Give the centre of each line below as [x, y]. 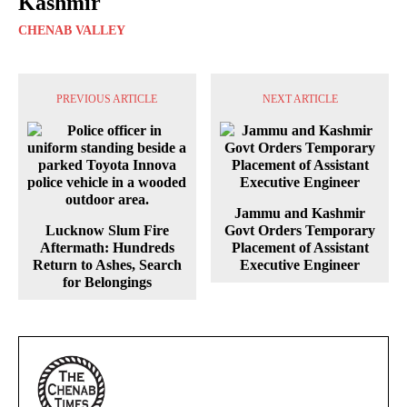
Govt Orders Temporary [300, 231]
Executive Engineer [300, 265]
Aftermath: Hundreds [107, 248]
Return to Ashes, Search [107, 265]
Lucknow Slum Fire [107, 231]
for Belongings [107, 283]
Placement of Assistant [300, 248]
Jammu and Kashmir [300, 213]
